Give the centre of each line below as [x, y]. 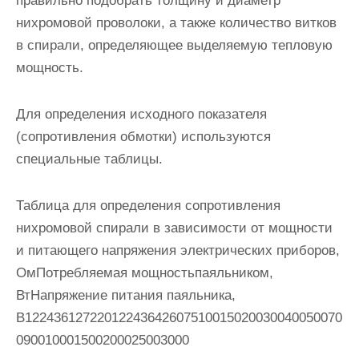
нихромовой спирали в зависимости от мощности [174, 228]
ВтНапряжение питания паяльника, [126, 295]
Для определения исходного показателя [141, 114]
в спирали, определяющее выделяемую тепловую [174, 45]
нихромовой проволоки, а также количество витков [176, 23]
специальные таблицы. [89, 159]
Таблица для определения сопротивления [148, 206]
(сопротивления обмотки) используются [143, 137]
